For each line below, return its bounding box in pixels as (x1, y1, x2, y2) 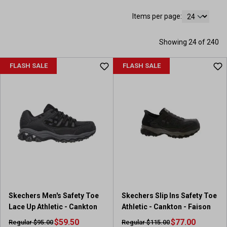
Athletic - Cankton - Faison (122, 203, 211, 211)
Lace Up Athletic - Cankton (9, 203, 97, 211)
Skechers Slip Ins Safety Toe (122, 192, 217, 200)
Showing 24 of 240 (159, 38, 219, 46)
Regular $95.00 (9, 218, 53, 226)
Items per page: (132, 12, 182, 20)
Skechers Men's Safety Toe (9, 192, 99, 200)
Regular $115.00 (122, 218, 170, 226)
